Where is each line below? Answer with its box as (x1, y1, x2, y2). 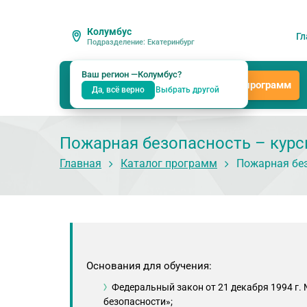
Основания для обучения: (86, 260, 212, 272)
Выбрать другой (156, 85, 219, 95)
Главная (60, 157, 101, 170)
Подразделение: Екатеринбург (87, 38, 195, 47)
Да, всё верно (92, 85, 145, 95)
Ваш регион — (82, 69, 138, 79)
